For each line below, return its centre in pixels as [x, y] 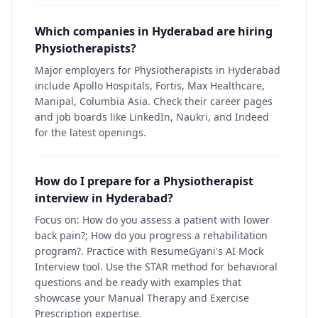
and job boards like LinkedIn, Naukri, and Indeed [152, 117]
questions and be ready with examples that [138, 282]
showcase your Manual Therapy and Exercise [142, 298]
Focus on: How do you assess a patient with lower [152, 220]
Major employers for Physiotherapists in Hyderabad [158, 70]
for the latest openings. [91, 132]
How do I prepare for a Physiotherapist [144, 181]
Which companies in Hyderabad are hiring [154, 31]
